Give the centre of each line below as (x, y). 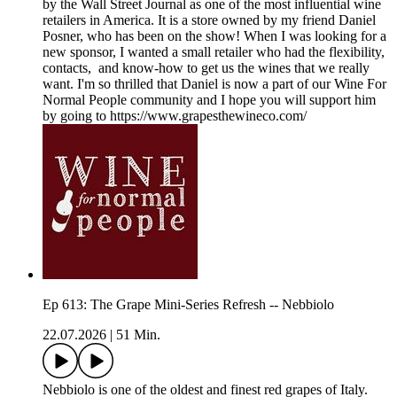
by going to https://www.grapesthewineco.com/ (175, 116)
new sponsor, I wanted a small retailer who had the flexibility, (214, 52)
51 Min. (138, 335)
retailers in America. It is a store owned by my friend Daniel (209, 20)
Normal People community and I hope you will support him (209, 100)
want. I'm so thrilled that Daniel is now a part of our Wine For (214, 84)
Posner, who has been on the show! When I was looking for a (214, 36)
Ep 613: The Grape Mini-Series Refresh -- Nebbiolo (188, 305)
